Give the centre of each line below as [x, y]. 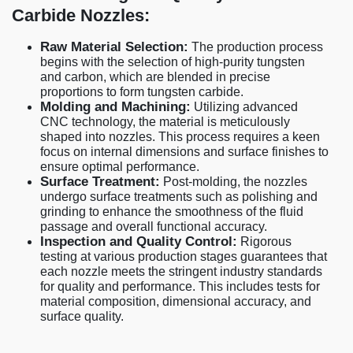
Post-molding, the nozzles [234, 181]
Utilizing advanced [244, 106]
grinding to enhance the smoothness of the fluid [172, 211]
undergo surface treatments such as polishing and [179, 196]
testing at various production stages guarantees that [184, 256]
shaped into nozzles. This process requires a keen [180, 136]
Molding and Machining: [115, 106]
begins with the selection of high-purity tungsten [173, 61]
